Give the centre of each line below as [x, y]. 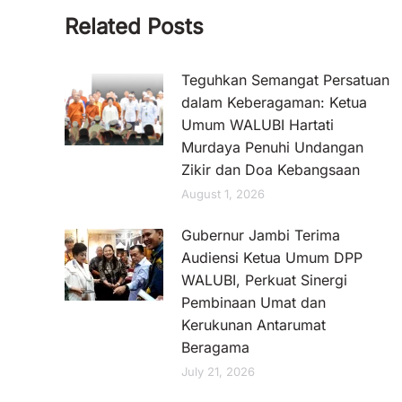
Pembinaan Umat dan [253, 302]
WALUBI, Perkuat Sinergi [264, 280]
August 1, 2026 [223, 194]
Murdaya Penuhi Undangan [272, 147]
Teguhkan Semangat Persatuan [285, 80]
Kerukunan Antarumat [253, 325]
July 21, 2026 [218, 371]
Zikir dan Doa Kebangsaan [271, 170]
